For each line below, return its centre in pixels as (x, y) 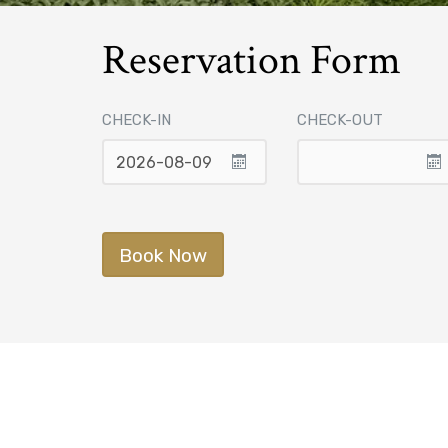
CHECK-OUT (340, 120)
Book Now (163, 256)
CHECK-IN (136, 120)
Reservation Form (251, 61)
